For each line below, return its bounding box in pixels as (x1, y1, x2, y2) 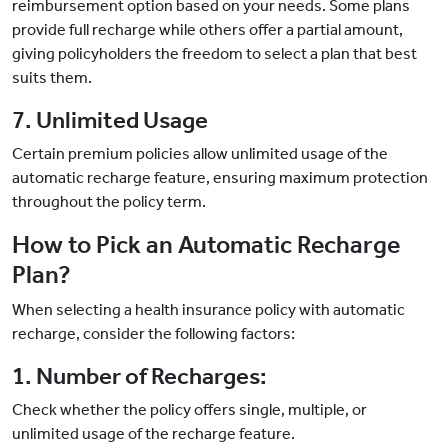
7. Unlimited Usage (12, 106, 208, 135)
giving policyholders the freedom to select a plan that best (12, 44, 417, 64)
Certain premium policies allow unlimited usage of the (12, 144, 388, 164)
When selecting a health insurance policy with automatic (12, 300, 405, 320)
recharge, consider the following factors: (12, 324, 295, 344)
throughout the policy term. (12, 192, 206, 212)
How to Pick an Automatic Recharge (12, 230, 400, 261)
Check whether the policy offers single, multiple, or (12, 400, 367, 420)
